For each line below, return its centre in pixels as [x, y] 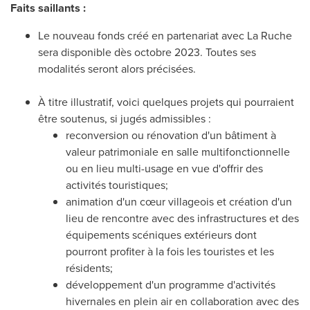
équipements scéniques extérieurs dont [161, 235]
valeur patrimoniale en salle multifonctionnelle [178, 152]
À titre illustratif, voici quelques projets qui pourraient [166, 102]
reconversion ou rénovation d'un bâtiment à [171, 135]
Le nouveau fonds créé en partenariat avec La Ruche [165, 35]
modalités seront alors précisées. [117, 69]
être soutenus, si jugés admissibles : [125, 118]
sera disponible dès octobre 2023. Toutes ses [147, 52]
